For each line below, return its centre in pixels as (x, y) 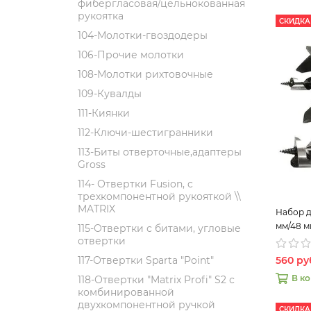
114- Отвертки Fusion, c (135, 184)
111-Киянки (104, 113)
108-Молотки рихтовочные (145, 74)
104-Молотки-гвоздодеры (143, 35)
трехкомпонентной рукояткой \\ (159, 196)
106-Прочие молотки (131, 55)
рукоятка (101, 16)
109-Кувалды (110, 94)
